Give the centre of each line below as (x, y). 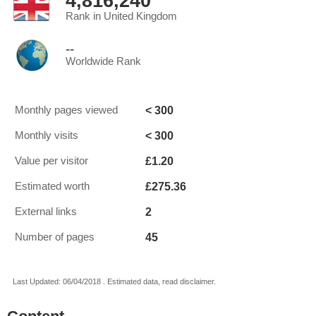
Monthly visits (47, 135)
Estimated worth (52, 186)
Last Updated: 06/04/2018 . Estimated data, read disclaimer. (114, 281)
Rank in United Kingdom (121, 16)
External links (46, 212)
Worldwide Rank (103, 61)
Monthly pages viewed (66, 110)
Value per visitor (51, 161)
